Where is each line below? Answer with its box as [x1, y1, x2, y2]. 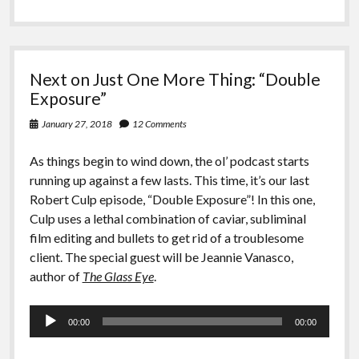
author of [29, 268, 83, 284]
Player [28, 325, 64, 341]
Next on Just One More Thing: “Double [29, 69, 321, 90]
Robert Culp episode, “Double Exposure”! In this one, [29, 192, 315, 208]
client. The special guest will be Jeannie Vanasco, [29, 249, 293, 265]
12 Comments [131, 118, 187, 131]
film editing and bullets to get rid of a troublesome [29, 230, 304, 246]
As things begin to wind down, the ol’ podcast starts [29, 153, 309, 169]
